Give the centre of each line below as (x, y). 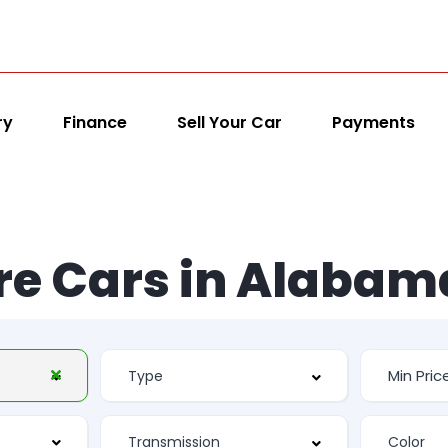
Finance (94, 122)
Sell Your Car (229, 122)
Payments (373, 122)
